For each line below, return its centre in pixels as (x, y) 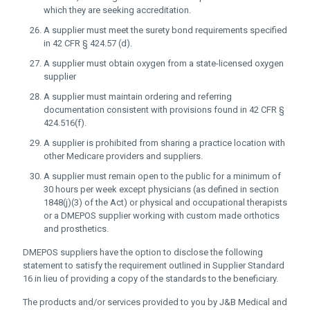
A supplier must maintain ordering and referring (138, 97)
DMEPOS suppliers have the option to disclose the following (143, 252)
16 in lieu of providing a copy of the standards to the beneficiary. (151, 279)
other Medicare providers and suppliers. (123, 156)
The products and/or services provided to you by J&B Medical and (155, 302)
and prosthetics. (76, 229)
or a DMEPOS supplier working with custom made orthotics (162, 216)
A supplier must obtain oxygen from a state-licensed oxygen (164, 63)
